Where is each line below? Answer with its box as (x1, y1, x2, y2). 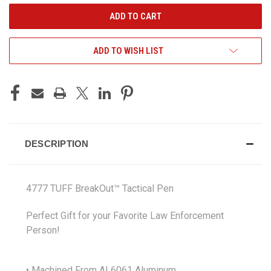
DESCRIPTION (24, 138, 89, 149)
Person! (26, 224, 60, 236)
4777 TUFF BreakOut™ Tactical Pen (26, 182, 174, 194)
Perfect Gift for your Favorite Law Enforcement (26, 209, 224, 221)
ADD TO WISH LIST (93, 45, 163, 56)
